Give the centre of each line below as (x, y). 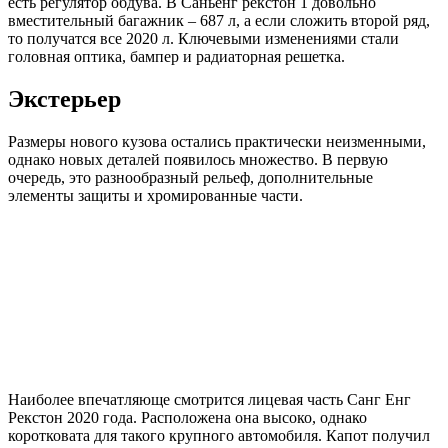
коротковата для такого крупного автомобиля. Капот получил (219, 436)
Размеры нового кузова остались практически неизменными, (217, 142)
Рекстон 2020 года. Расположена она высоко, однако (187, 418)
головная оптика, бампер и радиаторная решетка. (176, 57)
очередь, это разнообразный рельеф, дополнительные (190, 178)
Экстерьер (64, 99)
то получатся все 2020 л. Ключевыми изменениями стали (203, 39)
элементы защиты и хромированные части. (155, 196)
